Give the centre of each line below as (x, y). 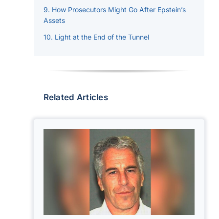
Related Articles (76, 97)
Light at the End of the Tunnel (102, 37)
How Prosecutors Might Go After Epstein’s (119, 9)
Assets (54, 20)
